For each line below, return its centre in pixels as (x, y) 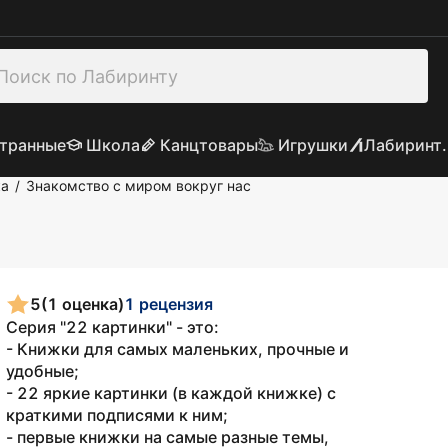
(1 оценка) (82, 303)
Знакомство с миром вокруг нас (138, 185)
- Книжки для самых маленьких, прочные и (177, 349)
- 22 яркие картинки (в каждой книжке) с (171, 393)
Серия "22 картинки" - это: (112, 327)
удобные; (42, 371)
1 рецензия (168, 303)
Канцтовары (208, 145)
